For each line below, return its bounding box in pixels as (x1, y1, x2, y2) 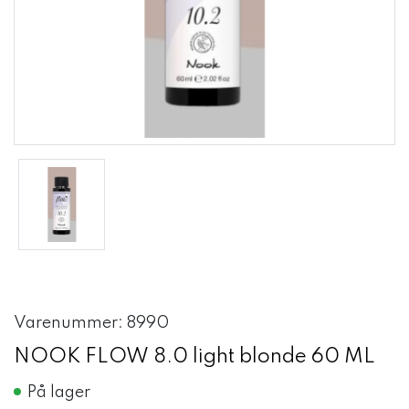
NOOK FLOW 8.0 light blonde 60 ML (14, 347, 375, 367)
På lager (27, 384, 90, 401)
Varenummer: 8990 (14, 315, 169, 331)
